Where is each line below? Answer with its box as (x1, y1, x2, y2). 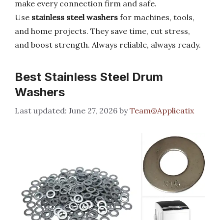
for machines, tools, (118, 12, 194, 22)
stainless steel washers (31, 12, 118, 22)
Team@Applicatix (130, 106, 194, 115)
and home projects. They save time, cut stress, (15, 26, 190, 36)
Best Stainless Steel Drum (15, 70, 163, 84)
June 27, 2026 (69, 106, 117, 115)
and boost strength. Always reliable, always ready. (15, 40, 201, 50)
